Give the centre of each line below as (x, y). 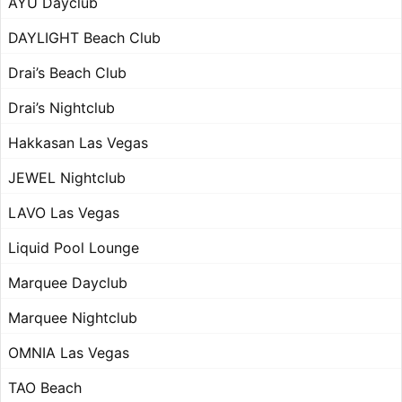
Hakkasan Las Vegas (78, 143)
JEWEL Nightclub (67, 178)
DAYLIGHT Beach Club (84, 38)
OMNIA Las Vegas (69, 353)
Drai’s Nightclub (61, 108)
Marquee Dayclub (68, 283)
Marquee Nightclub (73, 318)
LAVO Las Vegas (64, 213)
